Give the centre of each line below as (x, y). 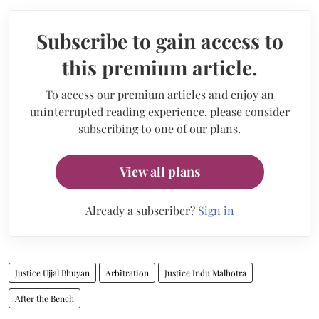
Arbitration (127, 273)
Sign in (216, 210)
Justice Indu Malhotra (205, 273)
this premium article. (159, 67)
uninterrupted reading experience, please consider (159, 111)
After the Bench (45, 298)
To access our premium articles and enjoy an (159, 94)
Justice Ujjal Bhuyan (52, 273)
